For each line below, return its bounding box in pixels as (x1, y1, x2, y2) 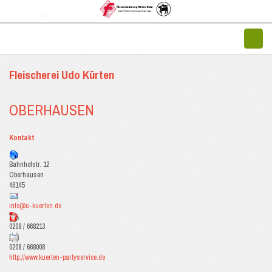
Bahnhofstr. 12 (9, 160, 49, 170)
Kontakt (9, 133, 34, 143)
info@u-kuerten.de (9, 201, 61, 211)
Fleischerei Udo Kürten (9, 67, 114, 83)
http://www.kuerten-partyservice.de (9, 253, 105, 263)
